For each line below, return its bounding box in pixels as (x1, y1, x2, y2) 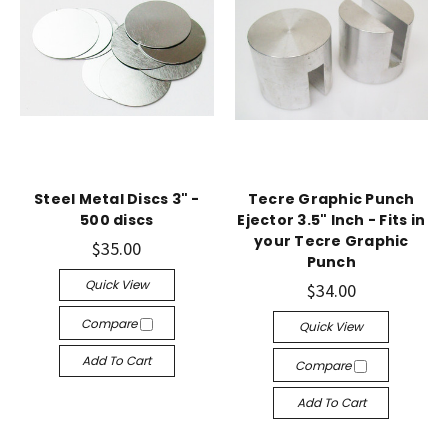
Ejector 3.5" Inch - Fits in (237, 210, 426, 231)
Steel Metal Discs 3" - (34, 189, 200, 210)
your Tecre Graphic (254, 231, 409, 252)
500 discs (80, 210, 154, 231)
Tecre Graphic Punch (247, 189, 415, 210)
